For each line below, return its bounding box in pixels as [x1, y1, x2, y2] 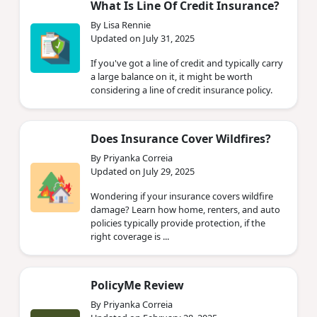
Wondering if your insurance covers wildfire [91, 189, 273, 202]
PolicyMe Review [91, 277, 184, 293]
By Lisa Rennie [91, 18, 151, 31]
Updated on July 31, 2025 [91, 31, 195, 45]
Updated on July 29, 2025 [91, 164, 195, 178]
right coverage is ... [91, 229, 169, 243]
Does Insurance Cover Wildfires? [91, 130, 271, 146]
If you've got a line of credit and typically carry [91, 56, 283, 69]
